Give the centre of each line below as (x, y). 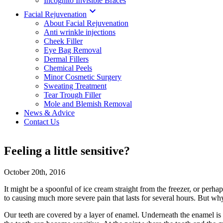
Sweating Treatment (75, 86)
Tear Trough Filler (72, 95)
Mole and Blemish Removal (88, 104)
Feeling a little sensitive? (67, 151)
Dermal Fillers (66, 59)
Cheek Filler (63, 41)
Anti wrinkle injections (80, 32)
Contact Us (42, 121)
